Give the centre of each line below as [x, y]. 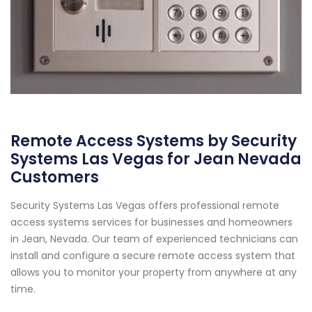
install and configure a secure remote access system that [153, 256]
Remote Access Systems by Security [154, 141]
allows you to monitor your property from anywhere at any [154, 273]
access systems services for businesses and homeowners [151, 223]
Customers [55, 178]
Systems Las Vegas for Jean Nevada [156, 159]
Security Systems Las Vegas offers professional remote [145, 206]
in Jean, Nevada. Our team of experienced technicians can [154, 239]
